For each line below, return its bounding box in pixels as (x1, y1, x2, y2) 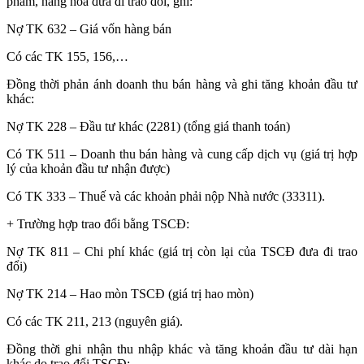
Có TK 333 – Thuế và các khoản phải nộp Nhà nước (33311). (6, 189, 325, 204)
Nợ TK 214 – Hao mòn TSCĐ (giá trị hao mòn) (6, 287, 253, 301)
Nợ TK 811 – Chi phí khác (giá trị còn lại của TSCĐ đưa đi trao (6, 245, 357, 259)
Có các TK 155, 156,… (6, 50, 128, 64)
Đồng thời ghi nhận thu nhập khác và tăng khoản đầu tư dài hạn (6, 342, 357, 357)
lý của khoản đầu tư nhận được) (6, 162, 170, 176)
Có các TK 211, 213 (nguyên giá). (6, 314, 183, 329)
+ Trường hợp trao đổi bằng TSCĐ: (6, 217, 189, 232)
